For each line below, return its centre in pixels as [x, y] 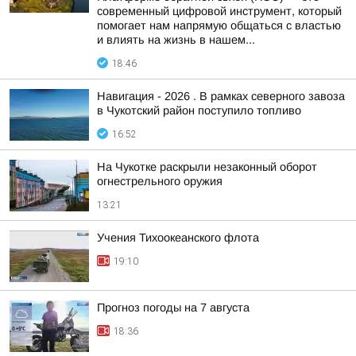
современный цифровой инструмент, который [219, 11]
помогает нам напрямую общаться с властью [219, 25]
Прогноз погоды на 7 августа [173, 308]
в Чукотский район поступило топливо [199, 110]
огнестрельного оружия [160, 181]
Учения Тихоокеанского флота [178, 238]
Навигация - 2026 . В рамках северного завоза [221, 96]
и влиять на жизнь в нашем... [176, 40]
